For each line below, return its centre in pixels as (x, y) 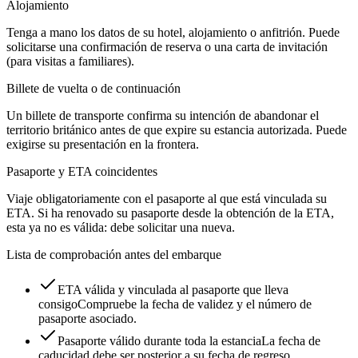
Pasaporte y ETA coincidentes (82, 172)
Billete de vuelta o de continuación (93, 89)
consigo (58, 304)
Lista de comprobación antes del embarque (114, 255)
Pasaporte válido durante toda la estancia (159, 341)
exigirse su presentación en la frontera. (103, 145)
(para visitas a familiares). (70, 62)
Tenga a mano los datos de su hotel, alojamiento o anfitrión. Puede (173, 33)
